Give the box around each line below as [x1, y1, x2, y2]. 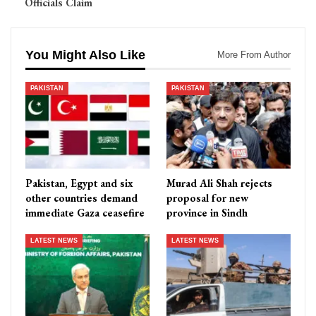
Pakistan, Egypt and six [25, 176, 133, 190]
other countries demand [25, 191, 138, 205]
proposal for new [166, 191, 248, 205]
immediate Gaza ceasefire [25, 206, 145, 220]
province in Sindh [166, 206, 248, 220]
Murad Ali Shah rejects [166, 176, 272, 190]
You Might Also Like [25, 48, 145, 63]
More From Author [217, 49, 291, 61]
